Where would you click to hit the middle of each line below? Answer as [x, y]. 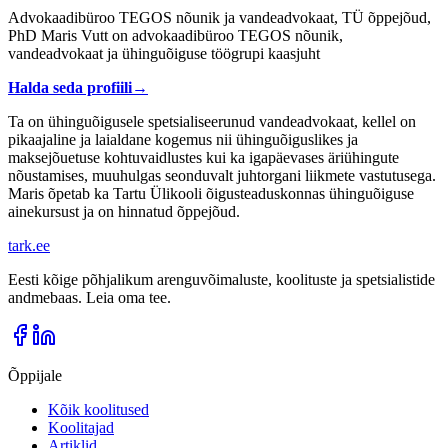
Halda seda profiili [70, 87]
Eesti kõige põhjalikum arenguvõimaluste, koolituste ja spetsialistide [221, 279]
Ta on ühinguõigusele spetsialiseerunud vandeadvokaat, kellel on [212, 121]
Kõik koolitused [98, 409]
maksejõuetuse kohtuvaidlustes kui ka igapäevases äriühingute [203, 157]
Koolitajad [81, 427]
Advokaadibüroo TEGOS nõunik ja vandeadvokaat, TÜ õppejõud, [219, 17]
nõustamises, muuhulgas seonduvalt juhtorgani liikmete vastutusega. [222, 175]
